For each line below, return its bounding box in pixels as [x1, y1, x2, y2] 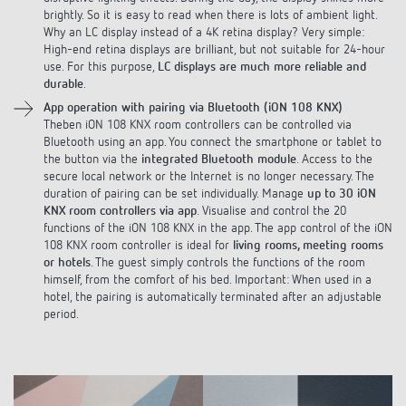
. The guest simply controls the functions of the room [91, 239, 365, 253]
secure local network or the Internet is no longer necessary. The [43, 153, 374, 167]
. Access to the [296, 136, 372, 150]
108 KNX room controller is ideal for [43, 222, 233, 236]
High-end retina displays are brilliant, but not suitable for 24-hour [43, 26, 385, 40]
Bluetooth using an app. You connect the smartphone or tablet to [43, 119, 382, 132]
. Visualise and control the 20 [197, 188, 346, 201]
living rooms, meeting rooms [233, 222, 383, 236]
